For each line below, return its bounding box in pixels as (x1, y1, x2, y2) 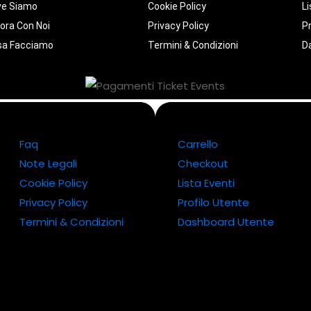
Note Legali (19, 155, 77, 171)
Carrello (178, 136, 218, 151)
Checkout (178, 155, 228, 171)
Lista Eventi (178, 175, 235, 190)
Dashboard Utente (178, 214, 274, 229)
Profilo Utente (178, 194, 249, 210)
